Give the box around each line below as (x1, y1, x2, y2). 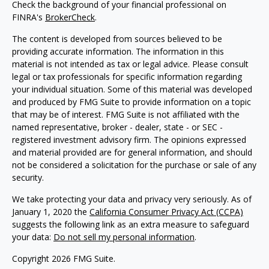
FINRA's (12, 11, 45, 23)
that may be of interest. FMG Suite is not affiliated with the (12, 109, 240, 120)
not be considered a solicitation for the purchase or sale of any (12, 159, 256, 171)
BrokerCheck (45, 11, 95, 23)
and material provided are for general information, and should (12, 147, 252, 158)
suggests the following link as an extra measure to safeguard (12, 219, 249, 230)
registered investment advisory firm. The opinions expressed (12, 134, 246, 145)
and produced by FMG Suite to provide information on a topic (12, 96, 251, 107)
